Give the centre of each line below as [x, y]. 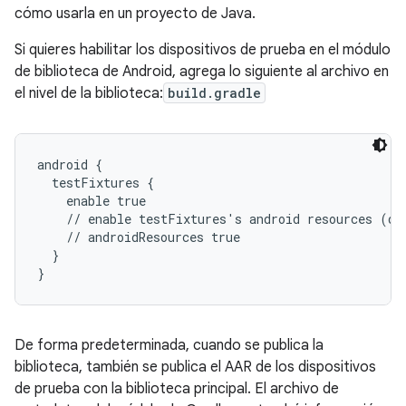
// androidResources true [139, 237]
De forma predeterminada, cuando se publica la [169, 345]
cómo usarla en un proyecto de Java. [135, 14]
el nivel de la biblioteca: [89, 93]
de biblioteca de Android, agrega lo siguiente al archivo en [202, 72]
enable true [92, 201]
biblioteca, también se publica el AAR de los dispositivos [195, 367]
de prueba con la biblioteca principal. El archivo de [177, 389]
